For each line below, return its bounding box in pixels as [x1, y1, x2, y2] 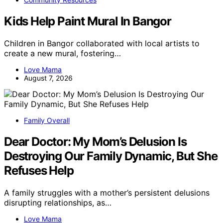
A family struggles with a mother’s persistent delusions [4, 187, 210, 198]
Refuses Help [4, 163, 74, 178]
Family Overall [24, 115, 70, 124]
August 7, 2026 [24, 73, 73, 82]
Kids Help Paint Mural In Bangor [4, 14, 171, 28]
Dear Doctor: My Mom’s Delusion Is [4, 134, 187, 149]
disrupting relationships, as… [4, 197, 111, 208]
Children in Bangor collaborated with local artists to [4, 38, 200, 48]
